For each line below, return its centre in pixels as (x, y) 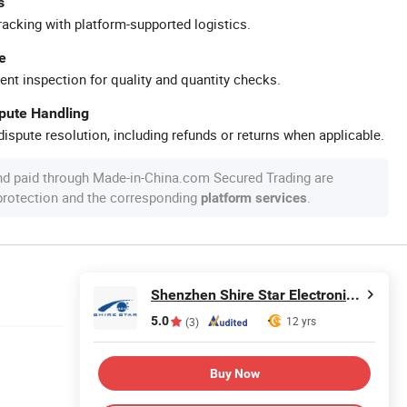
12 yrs (301, 321)
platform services (254, 198)
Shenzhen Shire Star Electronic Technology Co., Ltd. (353, 295)
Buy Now (234, 373)
